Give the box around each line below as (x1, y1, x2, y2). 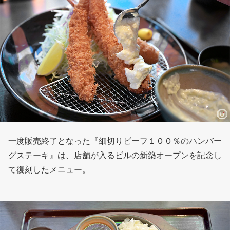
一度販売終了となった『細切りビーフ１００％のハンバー (8, 136, 222, 146)
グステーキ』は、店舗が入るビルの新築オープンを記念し (8, 150, 222, 160)
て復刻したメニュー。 (8, 164, 90, 175)
